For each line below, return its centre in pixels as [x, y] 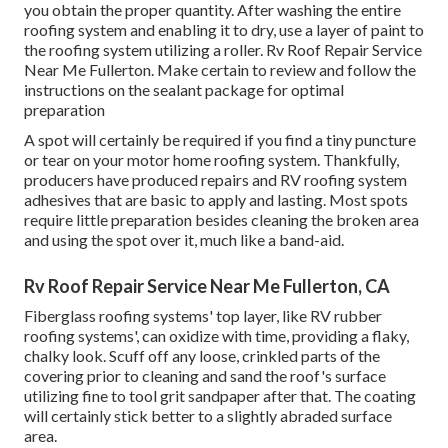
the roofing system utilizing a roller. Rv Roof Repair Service [223, 50]
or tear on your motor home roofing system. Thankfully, [211, 160]
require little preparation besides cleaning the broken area [221, 220]
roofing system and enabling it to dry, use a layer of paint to [224, 30]
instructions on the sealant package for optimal [184, 90]
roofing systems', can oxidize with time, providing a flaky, [216, 336]
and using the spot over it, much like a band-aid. [184, 240]
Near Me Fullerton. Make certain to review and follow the [220, 70]
